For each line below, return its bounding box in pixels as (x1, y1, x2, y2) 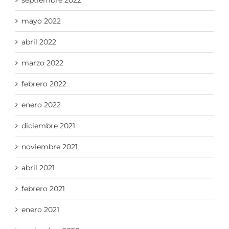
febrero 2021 (21, 184, 65, 193)
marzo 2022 (21, 58, 63, 67)
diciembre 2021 (21, 121, 75, 130)
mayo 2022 (21, 16, 61, 26)
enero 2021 (21, 204, 59, 214)
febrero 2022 (21, 79, 66, 88)
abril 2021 (21, 163, 55, 172)
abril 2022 (21, 37, 56, 47)
